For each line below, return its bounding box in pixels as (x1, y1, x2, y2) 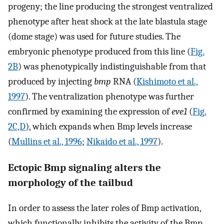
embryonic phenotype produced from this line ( (8, 46, 190, 57)
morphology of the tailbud (8, 176, 133, 188)
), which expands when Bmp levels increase (25, 121, 192, 132)
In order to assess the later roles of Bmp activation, (8, 202, 201, 213)
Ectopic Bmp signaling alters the (8, 161, 161, 173)
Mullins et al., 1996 (11, 136, 82, 147)
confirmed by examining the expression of (8, 106, 171, 117)
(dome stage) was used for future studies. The (8, 31, 180, 42)
